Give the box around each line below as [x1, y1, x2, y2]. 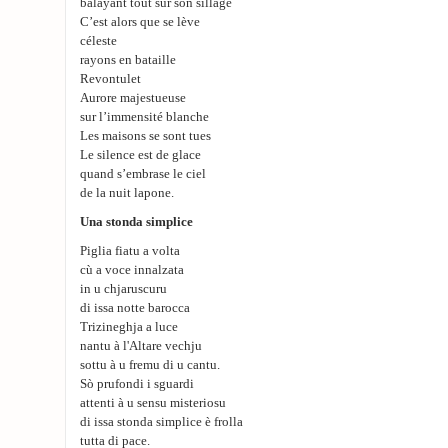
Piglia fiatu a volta [80, 244, 180, 258]
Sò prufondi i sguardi [80, 377, 194, 391]
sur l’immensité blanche [80, 110, 209, 124]
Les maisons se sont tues [80, 129, 211, 143]
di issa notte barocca [80, 301, 190, 315]
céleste [80, 34, 117, 48]
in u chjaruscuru [80, 282, 167, 296]
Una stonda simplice [80, 215, 193, 229]
